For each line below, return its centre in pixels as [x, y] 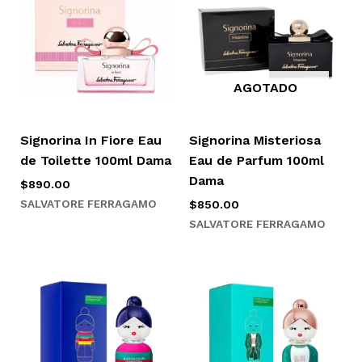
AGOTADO [266, 88]
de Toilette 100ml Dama [95, 161]
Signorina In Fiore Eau [90, 141]
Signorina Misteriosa [255, 141]
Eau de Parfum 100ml [257, 161]
